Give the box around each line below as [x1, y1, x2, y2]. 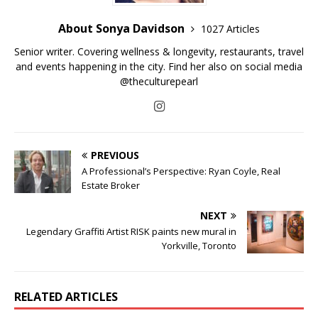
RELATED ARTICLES [14, 288, 118, 305]
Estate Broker [82, 178, 140, 192]
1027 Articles [201, 21, 260, 35]
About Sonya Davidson [58, 20, 187, 36]
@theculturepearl [120, 74, 198, 88]
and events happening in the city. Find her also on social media [16, 59, 302, 73]
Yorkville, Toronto [162, 238, 236, 252]
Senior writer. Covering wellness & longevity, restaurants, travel [14, 44, 304, 58]
